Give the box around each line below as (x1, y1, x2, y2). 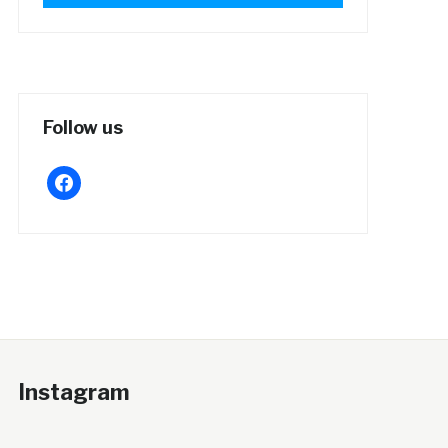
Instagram (17, 378, 130, 405)
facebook (45, 167, 110, 185)
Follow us (42, 116, 123, 138)
